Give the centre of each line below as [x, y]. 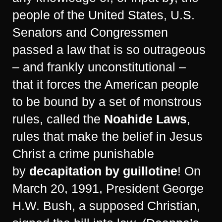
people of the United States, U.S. [104, 15]
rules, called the [58, 119]
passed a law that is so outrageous [109, 50]
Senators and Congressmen [90, 32]
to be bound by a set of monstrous [107, 102]
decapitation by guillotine [103, 171]
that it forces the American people [106, 84]
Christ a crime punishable [83, 154]
